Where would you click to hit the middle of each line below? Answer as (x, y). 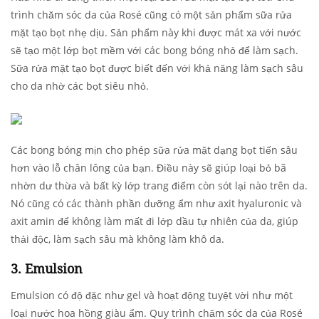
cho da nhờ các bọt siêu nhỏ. (80, 85)
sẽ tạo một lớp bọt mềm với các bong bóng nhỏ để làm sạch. (155, 50)
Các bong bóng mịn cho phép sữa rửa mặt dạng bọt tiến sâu (154, 150)
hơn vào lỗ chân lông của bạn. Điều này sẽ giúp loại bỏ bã (148, 167)
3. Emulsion (48, 268)
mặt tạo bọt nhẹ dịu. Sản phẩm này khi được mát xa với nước (156, 32)
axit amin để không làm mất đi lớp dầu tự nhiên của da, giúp (155, 221)
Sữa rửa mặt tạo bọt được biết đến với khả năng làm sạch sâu (157, 68)
